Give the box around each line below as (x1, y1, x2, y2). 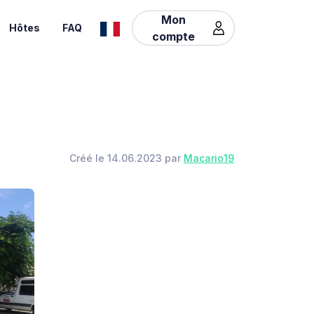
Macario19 (184, 152, 234, 164)
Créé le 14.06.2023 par (69, 152, 184, 164)
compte (152, 29, 196, 43)
